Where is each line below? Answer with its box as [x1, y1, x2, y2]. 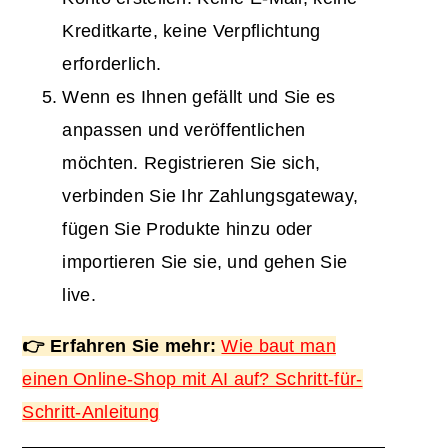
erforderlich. [62, 53, 162, 74]
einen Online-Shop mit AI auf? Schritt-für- [22, 368, 363, 389]
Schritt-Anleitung [22, 401, 160, 422]
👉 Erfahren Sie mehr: [22, 335, 222, 356]
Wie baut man [221, 335, 336, 356]
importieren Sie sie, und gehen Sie [62, 251, 348, 272]
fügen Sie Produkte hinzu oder [62, 218, 313, 239]
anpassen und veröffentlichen [62, 119, 306, 140]
